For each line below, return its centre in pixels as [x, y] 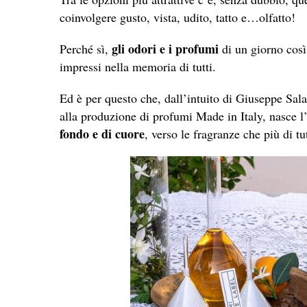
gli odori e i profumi [165, 48]
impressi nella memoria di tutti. [138, 66]
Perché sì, [86, 48]
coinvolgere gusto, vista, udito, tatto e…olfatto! [177, 17]
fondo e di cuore [102, 133]
